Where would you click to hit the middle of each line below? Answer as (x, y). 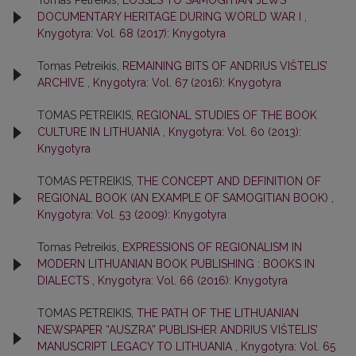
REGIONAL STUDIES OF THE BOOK (227, 115)
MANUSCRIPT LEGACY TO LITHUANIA (136, 346)
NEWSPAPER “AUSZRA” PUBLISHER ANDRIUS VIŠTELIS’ (178, 330)
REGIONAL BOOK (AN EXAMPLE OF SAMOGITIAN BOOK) (184, 198)
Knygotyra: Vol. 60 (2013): (235, 132)
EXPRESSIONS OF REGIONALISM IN (212, 247)
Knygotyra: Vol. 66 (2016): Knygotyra (193, 281)
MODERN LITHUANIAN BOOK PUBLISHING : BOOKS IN (176, 264)
